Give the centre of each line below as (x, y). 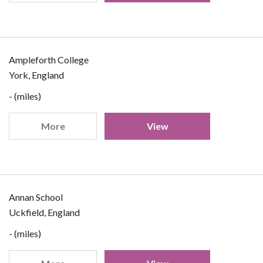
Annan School (36, 197)
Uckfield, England (44, 212)
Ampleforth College (49, 60)
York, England (36, 75)
